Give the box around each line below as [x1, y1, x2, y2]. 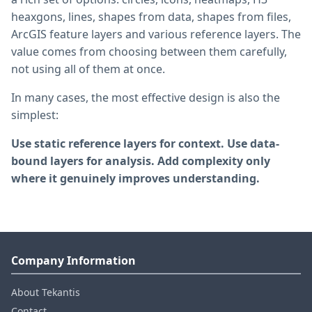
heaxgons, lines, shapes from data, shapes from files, [11, 8, 291, 24]
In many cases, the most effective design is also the [11, 89, 280, 105]
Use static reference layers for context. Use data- [11, 135, 279, 151]
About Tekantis [11, 285, 80, 299]
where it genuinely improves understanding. [11, 170, 260, 186]
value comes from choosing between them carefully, [11, 43, 287, 59]
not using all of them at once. [11, 61, 165, 77]
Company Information [11, 252, 136, 268]
